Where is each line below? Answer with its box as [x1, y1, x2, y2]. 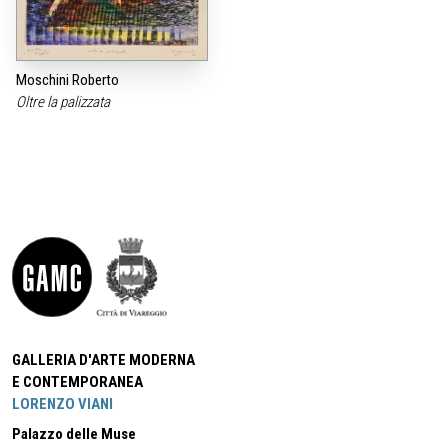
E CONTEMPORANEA [12, 373, 143, 392]
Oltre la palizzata [16, 93, 113, 112]
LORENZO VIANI [12, 395, 113, 414]
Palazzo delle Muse [12, 425, 136, 444]
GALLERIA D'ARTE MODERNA [12, 351, 195, 370]
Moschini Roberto [16, 71, 119, 90]
